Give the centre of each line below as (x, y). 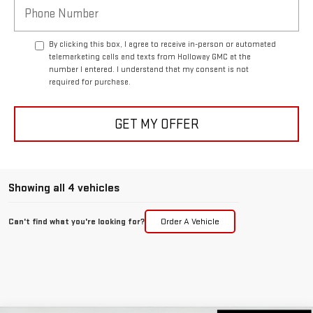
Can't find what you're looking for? (77, 222)
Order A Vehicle (190, 222)
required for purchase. (90, 82)
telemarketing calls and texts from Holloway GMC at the (150, 57)
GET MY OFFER (156, 124)
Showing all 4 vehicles (64, 188)
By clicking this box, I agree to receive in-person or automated (162, 45)
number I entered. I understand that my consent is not (149, 70)
